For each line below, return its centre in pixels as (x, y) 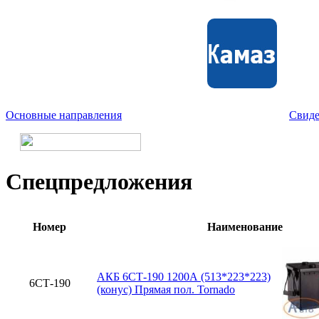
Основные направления (64, 115)
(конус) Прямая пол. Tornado (166, 289)
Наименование (245, 226)
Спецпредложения (99, 182)
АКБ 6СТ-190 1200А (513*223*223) (184, 276)
